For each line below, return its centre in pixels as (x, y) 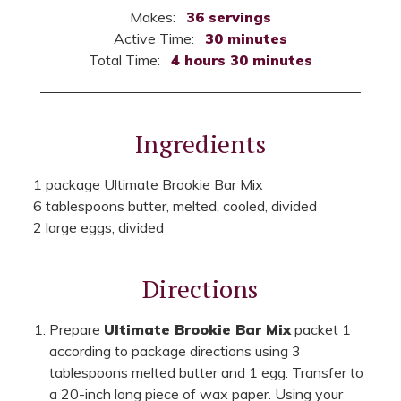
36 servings (228, 17)
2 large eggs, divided (98, 227)
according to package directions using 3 (175, 350)
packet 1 (321, 329)
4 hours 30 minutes (241, 60)
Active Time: (155, 38)
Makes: (154, 17)
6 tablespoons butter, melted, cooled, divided (175, 205)
